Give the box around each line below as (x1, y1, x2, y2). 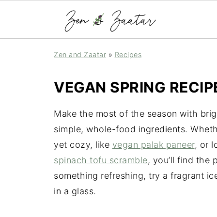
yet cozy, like (54, 139, 112, 150)
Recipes (114, 50, 141, 59)
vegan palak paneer (112, 139, 195, 150)
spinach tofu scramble (54, 155, 148, 165)
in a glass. (54, 186, 96, 196)
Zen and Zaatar (54, 50, 106, 59)
